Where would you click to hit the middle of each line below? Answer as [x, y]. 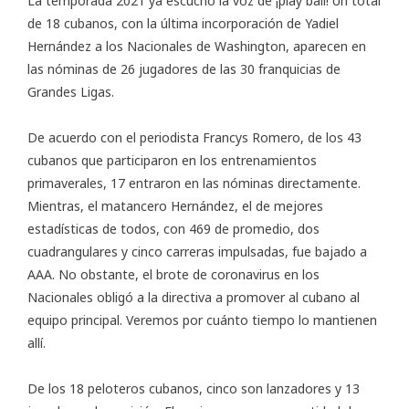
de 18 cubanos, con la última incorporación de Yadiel [183, 24]
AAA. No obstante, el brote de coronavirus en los [173, 275]
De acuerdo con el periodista [115, 138]
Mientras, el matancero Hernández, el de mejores [175, 206]
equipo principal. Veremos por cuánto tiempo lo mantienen [202, 320]
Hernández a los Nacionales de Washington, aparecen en [197, 47]
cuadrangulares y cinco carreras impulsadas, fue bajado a [197, 252]
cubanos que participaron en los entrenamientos [172, 161]
